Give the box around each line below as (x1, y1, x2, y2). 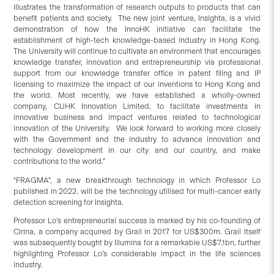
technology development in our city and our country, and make (13, 145, 261, 155)
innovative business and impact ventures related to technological (13, 112, 261, 122)
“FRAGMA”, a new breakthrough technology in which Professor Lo (13, 175, 261, 185)
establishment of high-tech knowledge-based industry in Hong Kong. (13, 35, 261, 45)
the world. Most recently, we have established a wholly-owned (13, 90, 261, 100)
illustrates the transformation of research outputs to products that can (13, 2, 261, 12)
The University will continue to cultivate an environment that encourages (13, 46, 261, 56)
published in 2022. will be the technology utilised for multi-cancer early (13, 186, 261, 196)
